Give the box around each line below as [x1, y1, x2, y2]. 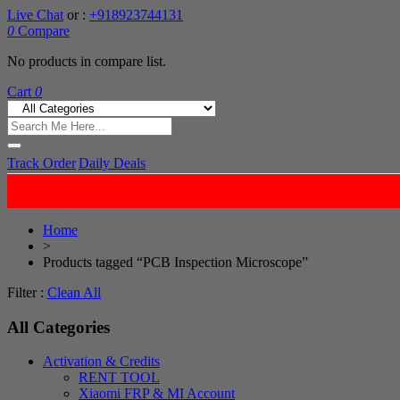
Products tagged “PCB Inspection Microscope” [43, 254, 308, 270]
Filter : [7, 285, 44, 300]
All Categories [7, 317, 110, 337]
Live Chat [7, 7, 63, 22]
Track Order [7, 155, 76, 171]
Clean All [47, 285, 101, 300]
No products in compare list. [7, 54, 166, 69]
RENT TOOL [79, 370, 160, 386]
